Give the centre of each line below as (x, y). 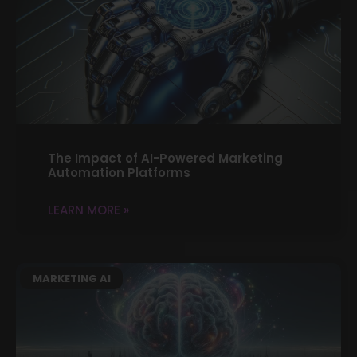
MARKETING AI (71, 278)
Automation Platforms (119, 172)
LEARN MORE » (88, 210)
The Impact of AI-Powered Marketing (165, 158)
